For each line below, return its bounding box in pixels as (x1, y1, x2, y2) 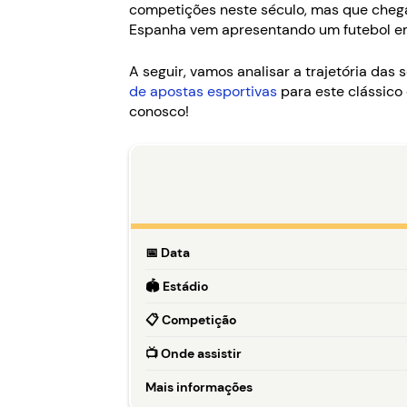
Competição (159, 312, 236, 328)
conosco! (129, 102, 189, 121)
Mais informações (145, 379, 253, 395)
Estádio (160, 278, 208, 294)
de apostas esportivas (129, 82, 277, 101)
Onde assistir (158, 345, 242, 362)
